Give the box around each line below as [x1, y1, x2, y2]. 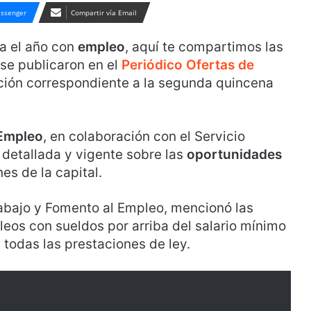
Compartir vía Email [71, 8, 137, 17]
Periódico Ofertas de [121, 57, 254, 73]
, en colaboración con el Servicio [43, 128, 245, 144]
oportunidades [187, 146, 282, 162]
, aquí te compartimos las [125, 39, 283, 55]
